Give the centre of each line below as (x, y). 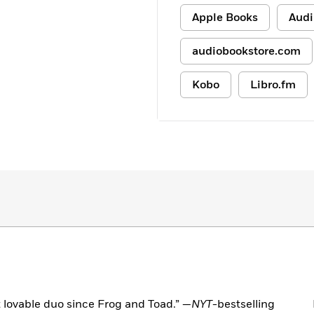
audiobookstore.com (246, 51)
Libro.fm (273, 85)
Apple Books (225, 18)
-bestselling (244, 304)
